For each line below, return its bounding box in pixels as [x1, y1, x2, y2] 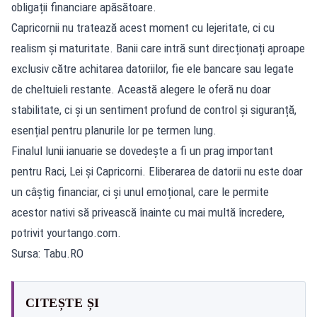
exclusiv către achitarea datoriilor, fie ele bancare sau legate [11, 61, 294, 76]
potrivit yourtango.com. [11, 225, 121, 240]
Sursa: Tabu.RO [11, 246, 83, 260]
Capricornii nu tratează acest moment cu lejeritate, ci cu [11, 20, 275, 35]
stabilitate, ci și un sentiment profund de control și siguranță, [11, 102, 296, 117]
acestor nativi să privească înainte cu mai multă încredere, [11, 204, 284, 219]
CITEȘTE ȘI [25, 295, 100, 310]
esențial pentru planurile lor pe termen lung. [11, 122, 217, 137]
